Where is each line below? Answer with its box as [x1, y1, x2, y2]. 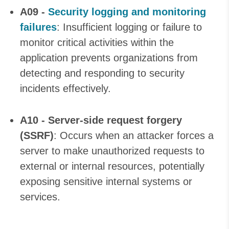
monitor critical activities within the [20, 37, 174, 49]
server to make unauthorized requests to [20, 145, 204, 157]
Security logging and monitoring [48, 6, 206, 18]
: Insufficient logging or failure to [57, 21, 202, 33]
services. [20, 191, 60, 203]
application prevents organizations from [20, 52, 198, 64]
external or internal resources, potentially [20, 161, 204, 172]
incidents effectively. [20, 83, 111, 95]
